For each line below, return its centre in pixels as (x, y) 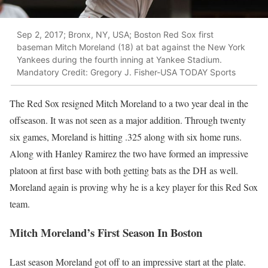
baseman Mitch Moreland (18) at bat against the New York (131, 47)
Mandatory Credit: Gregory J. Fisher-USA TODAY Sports (126, 72)
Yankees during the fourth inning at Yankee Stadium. (119, 60)
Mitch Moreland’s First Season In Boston (106, 233)
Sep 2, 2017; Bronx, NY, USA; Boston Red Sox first (115, 35)
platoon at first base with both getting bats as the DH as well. (124, 170)
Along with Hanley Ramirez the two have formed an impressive (129, 153)
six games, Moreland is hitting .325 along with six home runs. (126, 136)
